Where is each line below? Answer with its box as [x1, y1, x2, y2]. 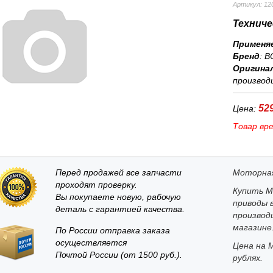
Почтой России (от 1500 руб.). [55, 250, 182, 260]
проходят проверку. [55, 180, 137, 190]
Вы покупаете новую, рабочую [55, 192, 181, 202]
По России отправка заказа [55, 225, 170, 235]
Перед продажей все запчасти [55, 168, 182, 177]
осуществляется [55, 238, 127, 247]
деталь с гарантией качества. [55, 204, 185, 214]
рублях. [232, 253, 263, 263]
